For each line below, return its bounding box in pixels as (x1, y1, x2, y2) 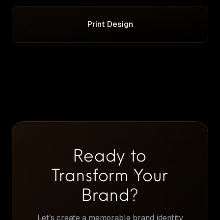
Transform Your (52, 163, 168, 186)
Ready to (73, 143, 147, 166)
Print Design (87, 19, 133, 29)
